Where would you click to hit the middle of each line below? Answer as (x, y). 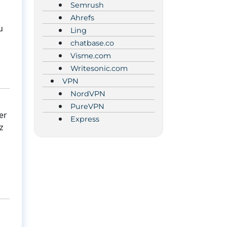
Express (85, 119)
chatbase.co (92, 43)
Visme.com (91, 55)
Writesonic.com (99, 68)
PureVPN (87, 106)
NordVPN (88, 93)
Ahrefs (82, 17)
